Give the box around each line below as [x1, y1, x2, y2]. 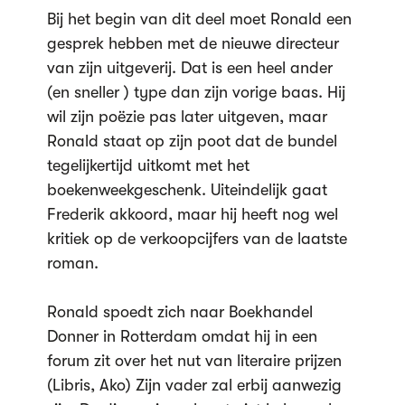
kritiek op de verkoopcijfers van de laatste [46, 230, 347, 248]
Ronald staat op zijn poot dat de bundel [46, 132, 337, 150]
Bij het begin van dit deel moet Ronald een [46, 10, 352, 28]
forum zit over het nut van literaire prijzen [46, 352, 342, 370]
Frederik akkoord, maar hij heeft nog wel [46, 205, 338, 223]
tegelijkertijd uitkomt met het [46, 156, 250, 174]
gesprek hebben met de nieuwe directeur [46, 34, 339, 52]
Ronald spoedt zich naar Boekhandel [46, 303, 313, 321]
